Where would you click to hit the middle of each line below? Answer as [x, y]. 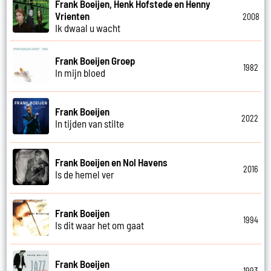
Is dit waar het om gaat [100, 225]
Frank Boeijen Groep [96, 60]
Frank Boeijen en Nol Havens [112, 162]
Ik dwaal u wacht [88, 28]
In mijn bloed [80, 72]
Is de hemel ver [85, 174]
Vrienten [73, 15]
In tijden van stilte [90, 123]
